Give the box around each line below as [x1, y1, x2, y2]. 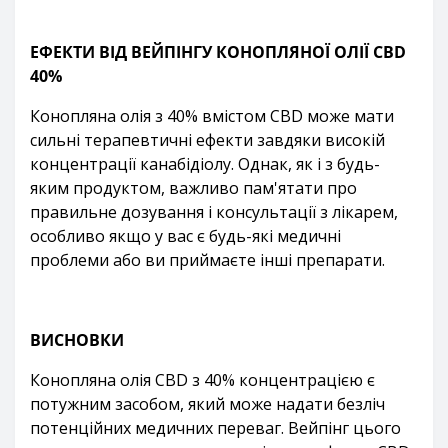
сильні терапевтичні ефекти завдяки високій [30, 129, 385, 151]
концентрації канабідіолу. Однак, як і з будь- [30, 153, 380, 175]
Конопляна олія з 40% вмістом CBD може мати [30, 105, 394, 127]
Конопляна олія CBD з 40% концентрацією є [30, 369, 375, 391]
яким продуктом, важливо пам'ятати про [30, 177, 357, 199]
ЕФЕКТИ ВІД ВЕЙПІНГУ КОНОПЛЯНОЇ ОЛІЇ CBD [30, 41, 406, 63]
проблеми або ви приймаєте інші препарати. [30, 249, 385, 271]
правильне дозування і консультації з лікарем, [30, 201, 398, 223]
